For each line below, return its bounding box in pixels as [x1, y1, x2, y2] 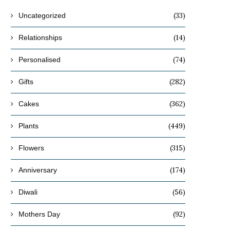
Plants [18, 121, 39, 130]
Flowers [18, 143, 44, 152]
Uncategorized [18, 11, 66, 20]
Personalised [18, 55, 61, 64]
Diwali [18, 187, 37, 196]
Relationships [18, 33, 62, 42]
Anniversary [18, 165, 57, 174]
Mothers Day [18, 209, 60, 218]
